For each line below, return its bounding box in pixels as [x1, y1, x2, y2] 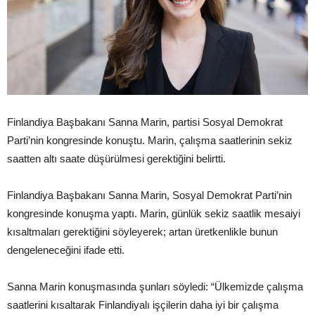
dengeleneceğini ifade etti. [7, 243, 127, 256]
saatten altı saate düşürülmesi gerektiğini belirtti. [7, 152, 226, 165]
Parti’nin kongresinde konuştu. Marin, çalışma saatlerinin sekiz [7, 134, 292, 146]
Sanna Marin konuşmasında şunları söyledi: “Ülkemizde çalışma [7, 280, 303, 292]
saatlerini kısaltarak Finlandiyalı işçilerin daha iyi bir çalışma [7, 298, 278, 311]
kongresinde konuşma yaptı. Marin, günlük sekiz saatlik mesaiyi [7, 207, 300, 219]
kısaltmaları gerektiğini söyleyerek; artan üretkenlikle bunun [7, 225, 278, 238]
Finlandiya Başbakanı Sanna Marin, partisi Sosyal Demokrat [7, 115, 283, 128]
